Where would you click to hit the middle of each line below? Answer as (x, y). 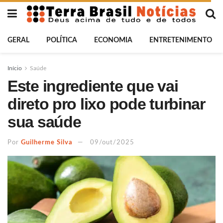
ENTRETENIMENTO (181, 40)
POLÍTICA (62, 40)
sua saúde (44, 122)
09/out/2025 (112, 142)
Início (15, 68)
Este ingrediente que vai (93, 86)
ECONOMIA (113, 40)
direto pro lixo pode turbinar (106, 104)
